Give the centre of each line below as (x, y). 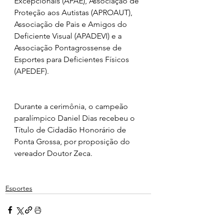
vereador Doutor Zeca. (53, 153)
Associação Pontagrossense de (69, 47)
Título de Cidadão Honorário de (71, 130)
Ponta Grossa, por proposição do (73, 141)
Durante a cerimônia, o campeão (72, 106)
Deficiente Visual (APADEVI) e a (69, 36)
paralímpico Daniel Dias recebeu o (76, 118)
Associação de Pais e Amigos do (72, 24)
